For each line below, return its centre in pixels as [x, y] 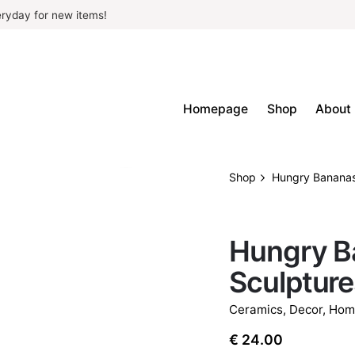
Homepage [216, 109]
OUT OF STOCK [273, 218]
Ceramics [256, 309]
